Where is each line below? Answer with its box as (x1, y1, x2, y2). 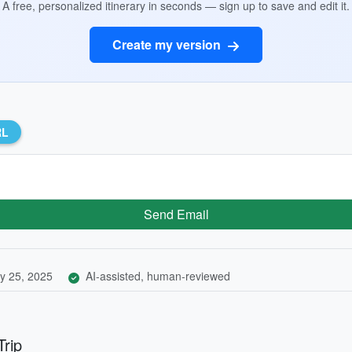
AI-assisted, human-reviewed (82, 267, 230, 284)
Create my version (112, 35, 224, 53)
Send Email (143, 204, 209, 223)
